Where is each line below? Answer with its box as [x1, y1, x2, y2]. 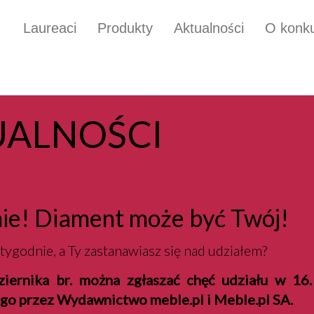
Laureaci [23, 19, 76, 36]
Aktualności [174, 19, 244, 36]
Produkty [97, 19, 153, 36]
